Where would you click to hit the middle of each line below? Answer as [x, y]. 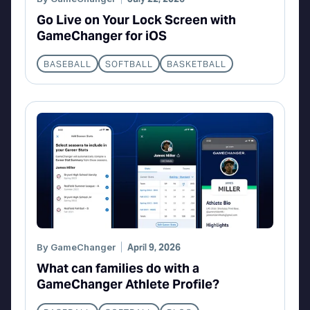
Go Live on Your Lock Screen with [136, 20]
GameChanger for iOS [102, 36]
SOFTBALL [129, 64]
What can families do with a [118, 268]
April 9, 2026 [154, 248]
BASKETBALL [197, 64]
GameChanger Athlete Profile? [128, 284]
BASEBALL [67, 64]
